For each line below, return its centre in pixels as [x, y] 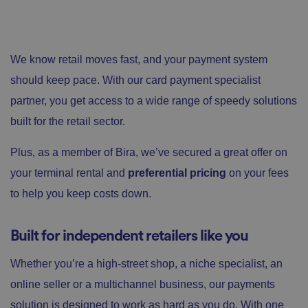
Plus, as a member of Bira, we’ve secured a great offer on [149, 152]
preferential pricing [178, 173]
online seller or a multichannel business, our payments [143, 284]
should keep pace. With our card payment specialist [135, 80]
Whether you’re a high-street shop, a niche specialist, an [146, 263]
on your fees [259, 173]
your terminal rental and [69, 173]
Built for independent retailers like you [129, 235]
